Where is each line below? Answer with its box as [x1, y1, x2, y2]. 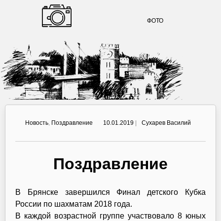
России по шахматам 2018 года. [15, 199, 132, 208]
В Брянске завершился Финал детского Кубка [15, 187, 206, 196]
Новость [25, 119, 48, 126]
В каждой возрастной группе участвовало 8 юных [15, 211, 206, 220]
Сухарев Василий [142, 119, 191, 126]
